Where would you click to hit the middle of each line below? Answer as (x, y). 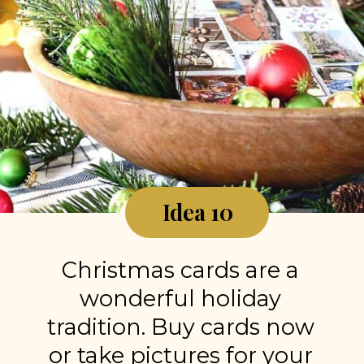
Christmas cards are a (181, 270)
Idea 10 (197, 212)
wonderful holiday (181, 298)
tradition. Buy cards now (180, 327)
